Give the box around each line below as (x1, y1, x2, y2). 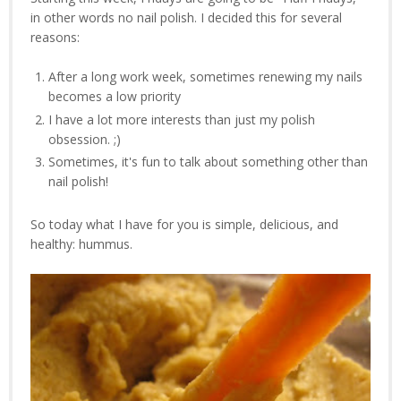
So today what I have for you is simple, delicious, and (30, 215, 338, 233)
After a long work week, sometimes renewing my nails (47, 68, 363, 86)
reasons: (30, 29, 80, 47)
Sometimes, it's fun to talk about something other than (47, 153, 368, 171)
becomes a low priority (47, 88, 181, 106)
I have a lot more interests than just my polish (47, 110, 315, 128)
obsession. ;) (47, 130, 121, 148)
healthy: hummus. (30, 235, 132, 252)
